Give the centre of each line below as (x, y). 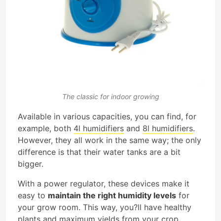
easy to (33, 195)
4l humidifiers (99, 128)
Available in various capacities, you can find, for (107, 116)
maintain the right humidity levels (112, 195)
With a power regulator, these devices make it (104, 183)
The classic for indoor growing (110, 97)
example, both (46, 128)
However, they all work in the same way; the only (110, 140)
